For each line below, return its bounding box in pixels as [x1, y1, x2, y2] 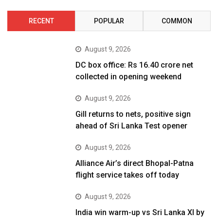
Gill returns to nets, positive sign [75, 109, 191, 119]
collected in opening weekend [75, 72, 182, 82]
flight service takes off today [75, 170, 180, 180]
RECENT [28, 17, 54, 25]
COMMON [161, 17, 192, 25]
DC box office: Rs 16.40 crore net [75, 60, 194, 70]
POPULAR [93, 17, 124, 25]
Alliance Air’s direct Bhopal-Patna [75, 159, 194, 168]
